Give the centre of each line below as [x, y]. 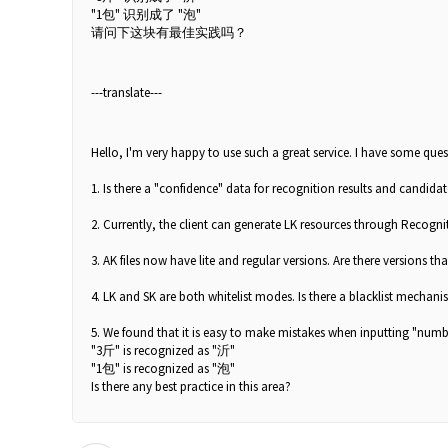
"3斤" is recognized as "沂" [163, 350]
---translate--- [126, 92]
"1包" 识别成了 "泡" [147, 14]
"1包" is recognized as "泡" [163, 368]
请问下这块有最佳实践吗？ [170, 32]
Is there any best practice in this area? [191, 386]
